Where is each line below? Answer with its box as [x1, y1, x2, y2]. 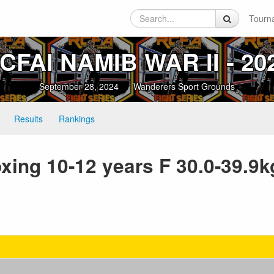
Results [14, 113, 43, 125]
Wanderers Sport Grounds [133, 80, 235, 92]
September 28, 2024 [39, 80, 119, 92]
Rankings [59, 113, 95, 125]
